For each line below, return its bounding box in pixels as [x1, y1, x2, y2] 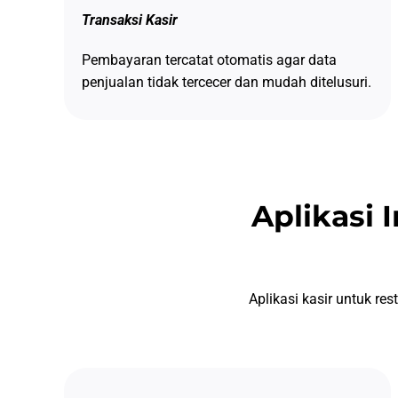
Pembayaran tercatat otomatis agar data [81, 51, 337, 68]
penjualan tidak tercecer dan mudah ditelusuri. [81, 73, 371, 91]
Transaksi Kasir [81, 11, 178, 28]
